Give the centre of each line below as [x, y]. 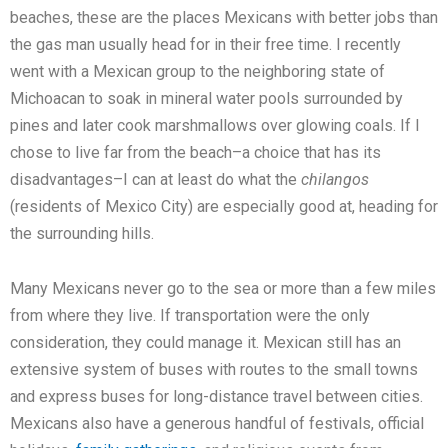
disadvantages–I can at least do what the [155, 180]
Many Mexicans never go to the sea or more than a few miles [223, 289]
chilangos [335, 180]
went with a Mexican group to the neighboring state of [197, 72]
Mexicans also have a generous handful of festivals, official [217, 424]
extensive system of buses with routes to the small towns [214, 370]
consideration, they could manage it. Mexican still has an [205, 343]
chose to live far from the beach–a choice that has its [195, 153]
